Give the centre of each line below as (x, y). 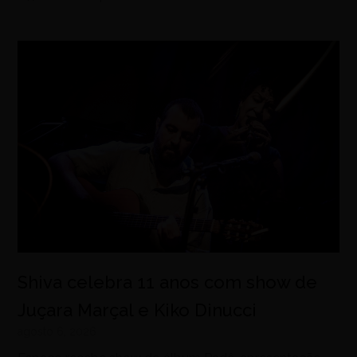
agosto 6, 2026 (57, 332)
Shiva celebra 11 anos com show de (168, 282)
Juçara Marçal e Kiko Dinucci (137, 310)
